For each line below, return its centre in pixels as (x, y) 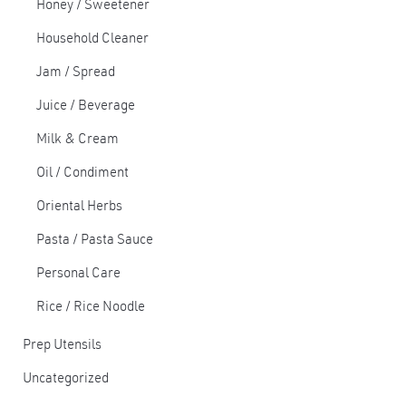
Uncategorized (66, 379)
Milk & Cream (77, 140)
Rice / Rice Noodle (91, 308)
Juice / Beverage (86, 106)
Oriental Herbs (79, 207)
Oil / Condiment (82, 174)
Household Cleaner (92, 39)
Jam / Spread (76, 73)
